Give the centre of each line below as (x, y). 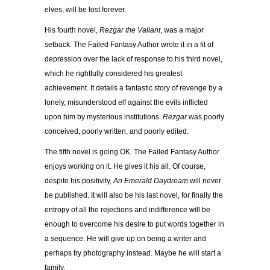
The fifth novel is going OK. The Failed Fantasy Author (132, 152)
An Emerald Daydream (151, 181)
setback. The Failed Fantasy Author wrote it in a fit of (129, 45)
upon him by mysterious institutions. (104, 117)
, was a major (182, 30)
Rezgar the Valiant (130, 30)
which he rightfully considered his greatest (113, 74)
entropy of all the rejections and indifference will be (127, 210)
